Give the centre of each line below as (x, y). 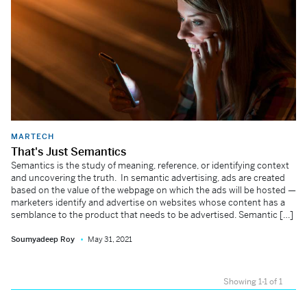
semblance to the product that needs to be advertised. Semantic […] (152, 215)
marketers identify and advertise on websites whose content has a (148, 202)
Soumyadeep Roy (43, 239)
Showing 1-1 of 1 (253, 282)
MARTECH (33, 136)
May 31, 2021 (110, 239)
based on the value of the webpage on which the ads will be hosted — (153, 190)
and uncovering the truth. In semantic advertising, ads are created (148, 178)
